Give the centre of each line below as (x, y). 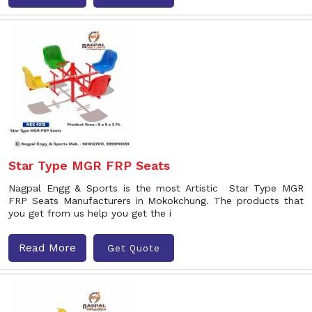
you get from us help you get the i (90, 213)
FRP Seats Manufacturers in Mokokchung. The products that (156, 201)
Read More (47, 248)
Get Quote (134, 248)
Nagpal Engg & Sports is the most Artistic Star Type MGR (156, 188)
